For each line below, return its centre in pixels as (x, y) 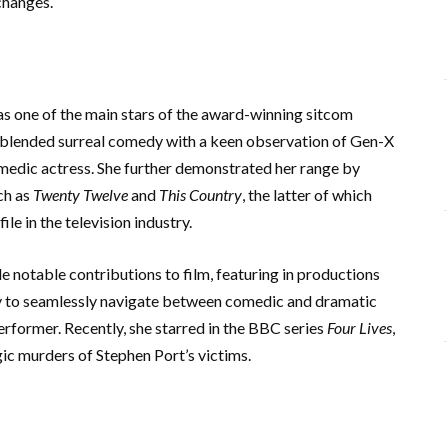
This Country (200, 194)
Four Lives (359, 327)
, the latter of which (307, 194)
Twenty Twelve (80, 194)
